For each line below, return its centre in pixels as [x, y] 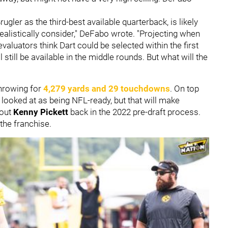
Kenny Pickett [42, 112]
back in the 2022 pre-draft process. [135, 112]
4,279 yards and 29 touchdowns [107, 88]
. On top [184, 88]
